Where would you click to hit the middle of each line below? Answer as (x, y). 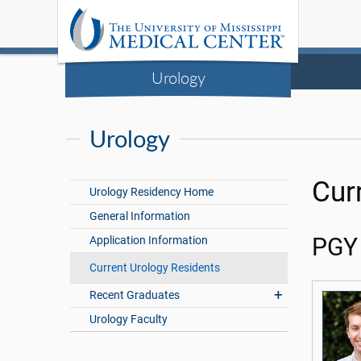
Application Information (149, 241)
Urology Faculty (129, 320)
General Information (140, 216)
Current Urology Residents (155, 268)
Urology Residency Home (152, 192)
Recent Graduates (135, 295)
